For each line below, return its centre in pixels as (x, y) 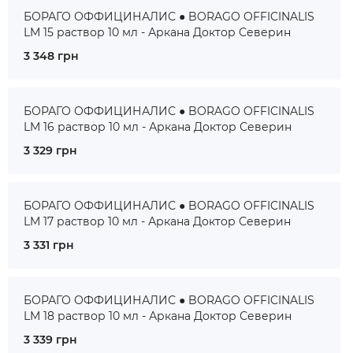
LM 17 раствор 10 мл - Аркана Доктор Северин (157, 221)
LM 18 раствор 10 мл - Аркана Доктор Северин (158, 316)
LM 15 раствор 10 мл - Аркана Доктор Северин (157, 32)
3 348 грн (51, 56)
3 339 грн (50, 340)
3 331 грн (49, 245)
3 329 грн (50, 150)
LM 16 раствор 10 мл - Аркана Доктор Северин (158, 127)
